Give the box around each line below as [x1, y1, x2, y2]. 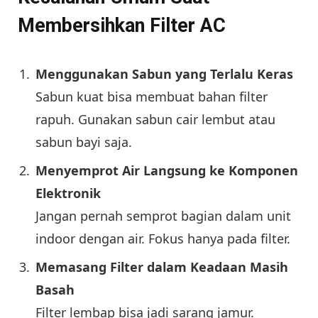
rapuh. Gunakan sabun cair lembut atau [35, 111, 275, 128]
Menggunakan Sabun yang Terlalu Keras [35, 65, 293, 83]
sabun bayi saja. [35, 133, 132, 151]
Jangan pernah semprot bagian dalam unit [35, 207, 291, 225]
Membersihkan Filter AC [18, 13, 226, 37]
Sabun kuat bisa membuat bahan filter [35, 88, 268, 106]
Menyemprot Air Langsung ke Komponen [35, 162, 298, 180]
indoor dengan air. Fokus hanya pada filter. [35, 230, 290, 248]
